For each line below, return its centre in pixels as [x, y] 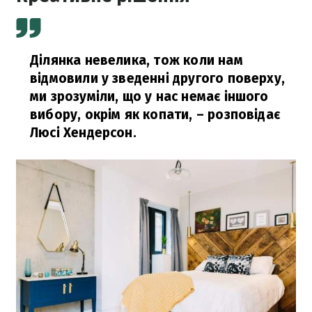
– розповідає [236, 115]
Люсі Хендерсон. [83, 133]
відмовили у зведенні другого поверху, [158, 79]
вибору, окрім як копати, [111, 115]
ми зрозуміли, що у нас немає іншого [149, 97]
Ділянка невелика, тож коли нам [136, 61]
